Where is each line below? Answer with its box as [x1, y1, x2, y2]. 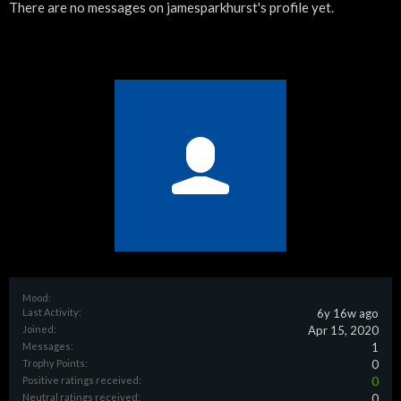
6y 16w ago [317, 306, 379, 320]
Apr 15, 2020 [308, 323, 379, 337]
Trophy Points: [22, 357, 88, 369]
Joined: [22, 323, 56, 335]
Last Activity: [22, 306, 81, 318]
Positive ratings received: [22, 374, 141, 386]
